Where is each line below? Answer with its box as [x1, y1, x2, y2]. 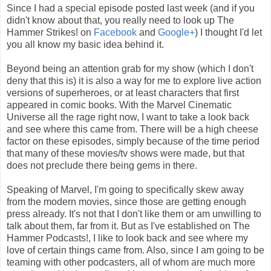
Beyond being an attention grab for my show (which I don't [7, 64, 253, 74]
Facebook [94, 27, 137, 38]
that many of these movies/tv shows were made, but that [7, 148, 244, 159]
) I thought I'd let [195, 27, 262, 38]
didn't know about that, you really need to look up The [7, 15, 234, 26]
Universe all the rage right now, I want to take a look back [7, 112, 249, 123]
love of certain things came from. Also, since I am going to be [7, 245, 264, 256]
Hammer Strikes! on [7, 27, 94, 38]
